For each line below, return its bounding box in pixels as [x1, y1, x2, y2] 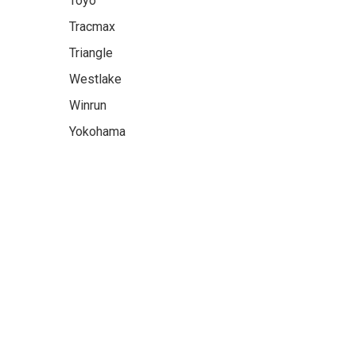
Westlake [69, 72, 122, 87]
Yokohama [69, 124, 126, 139]
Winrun [69, 98, 106, 113]
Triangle [69, 45, 113, 60]
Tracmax [69, 19, 115, 34]
